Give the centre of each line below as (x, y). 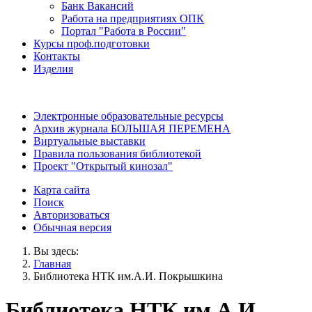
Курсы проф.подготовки (92, 43)
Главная (52, 263)
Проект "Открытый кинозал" (103, 166)
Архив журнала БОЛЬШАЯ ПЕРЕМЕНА (132, 128)
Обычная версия (72, 227)
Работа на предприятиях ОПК (133, 18)
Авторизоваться (71, 214)
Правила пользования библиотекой (117, 153)
